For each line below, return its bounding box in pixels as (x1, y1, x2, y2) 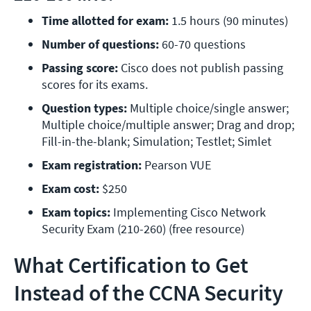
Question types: (42, 100, 127, 117)
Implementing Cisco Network (110, 204, 266, 221)
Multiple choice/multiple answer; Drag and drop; (42, 117, 294, 133)
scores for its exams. (42, 76, 148, 93)
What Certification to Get (14, 251, 249, 280)
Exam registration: (42, 157, 144, 174)
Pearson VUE (144, 157, 211, 174)
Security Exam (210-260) (42, 221, 166, 237)
